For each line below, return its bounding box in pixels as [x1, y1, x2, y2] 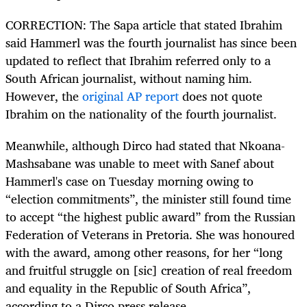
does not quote [179, 86, 262, 107]
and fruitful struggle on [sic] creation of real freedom [5, 260, 292, 281]
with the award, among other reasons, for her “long [5, 242, 282, 263]
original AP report [82, 86, 179, 107]
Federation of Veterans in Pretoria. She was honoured [5, 224, 295, 245]
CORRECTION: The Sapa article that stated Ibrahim [5, 14, 282, 36]
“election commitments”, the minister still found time [5, 188, 291, 210]
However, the [5, 86, 82, 107]
